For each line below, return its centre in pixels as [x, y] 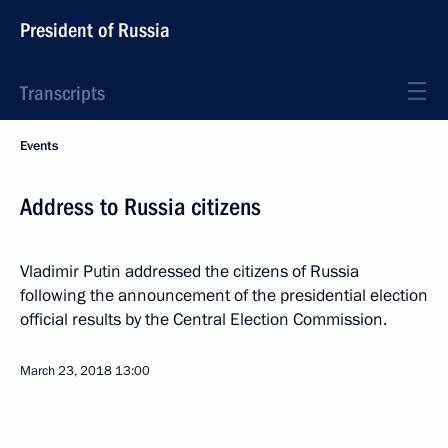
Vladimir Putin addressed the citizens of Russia [189, 271]
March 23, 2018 [66, 371]
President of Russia [95, 30]
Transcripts [62, 93]
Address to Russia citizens [140, 207]
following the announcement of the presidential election [224, 295]
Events [39, 146]
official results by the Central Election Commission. [203, 319]
